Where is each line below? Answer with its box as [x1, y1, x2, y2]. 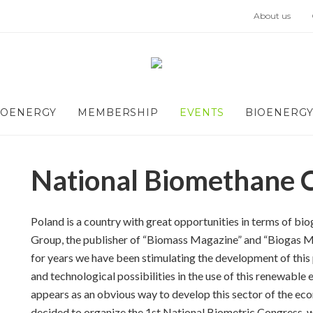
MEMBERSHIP [78, 106, 159, 119]
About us [254, 10, 291, 21]
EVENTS [179, 106, 224, 119]
